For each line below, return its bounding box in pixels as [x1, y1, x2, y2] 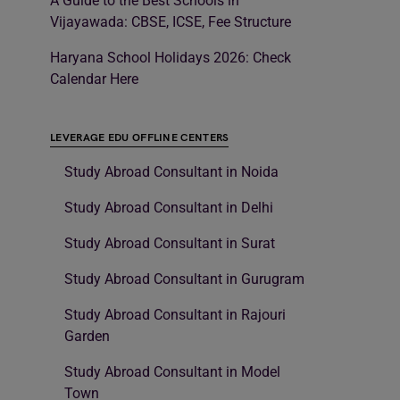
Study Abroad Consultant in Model [64, 363, 280, 381]
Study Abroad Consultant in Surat [64, 235, 275, 253]
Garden [64, 328, 110, 346]
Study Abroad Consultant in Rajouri [64, 306, 286, 324]
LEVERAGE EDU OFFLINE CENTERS [50, 131, 229, 146]
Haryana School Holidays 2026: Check [50, 49, 291, 67]
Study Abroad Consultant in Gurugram [64, 271, 304, 288]
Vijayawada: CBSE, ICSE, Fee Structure [50, 13, 291, 31]
